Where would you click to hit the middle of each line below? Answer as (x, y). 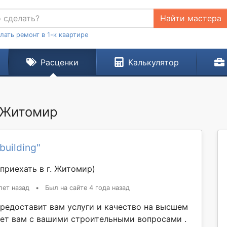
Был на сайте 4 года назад (87, 188)
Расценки (59, 62)
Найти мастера (191, 18)
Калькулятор (153, 62)
